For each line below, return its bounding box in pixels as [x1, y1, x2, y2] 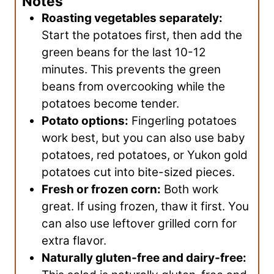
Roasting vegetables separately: [42, 11, 223, 25]
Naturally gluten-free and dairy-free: [42, 251, 246, 265]
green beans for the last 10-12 [42, 45, 206, 59]
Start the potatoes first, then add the [42, 28, 242, 42]
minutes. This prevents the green [42, 62, 221, 76]
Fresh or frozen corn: [42, 182, 161, 196]
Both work [161, 182, 218, 196]
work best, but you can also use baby [42, 131, 245, 145]
